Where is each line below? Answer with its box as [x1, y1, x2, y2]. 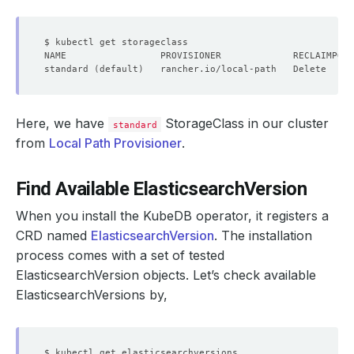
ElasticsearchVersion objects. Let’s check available [16, 266, 316, 283]
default [100, 62, 138, 74]
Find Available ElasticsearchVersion [16, 177, 307, 200]
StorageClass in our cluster [161, 115, 330, 131]
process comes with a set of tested [16, 247, 224, 263]
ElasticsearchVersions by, [16, 286, 168, 303]
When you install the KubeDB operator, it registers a [16, 207, 329, 224]
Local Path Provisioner [49, 134, 182, 151]
